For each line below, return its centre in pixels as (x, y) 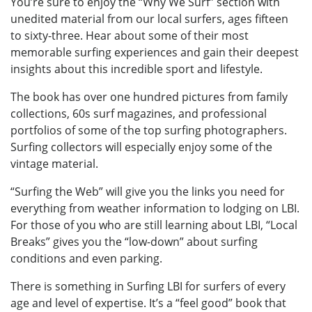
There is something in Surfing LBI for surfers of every (148, 286)
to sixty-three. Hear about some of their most (130, 35)
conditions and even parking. (86, 258)
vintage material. (54, 163)
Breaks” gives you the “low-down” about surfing (134, 241)
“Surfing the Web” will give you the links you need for (148, 191)
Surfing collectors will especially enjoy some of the (141, 147)
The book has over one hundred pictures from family (149, 96)
